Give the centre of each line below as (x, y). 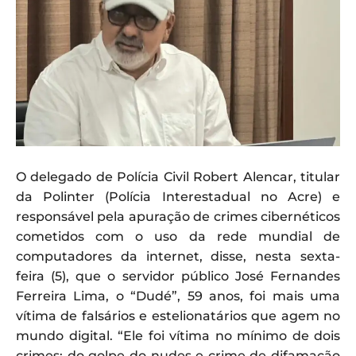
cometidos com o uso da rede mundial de (178, 236)
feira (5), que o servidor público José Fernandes (178, 276)
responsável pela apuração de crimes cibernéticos (178, 216)
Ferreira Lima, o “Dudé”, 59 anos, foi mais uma (178, 296)
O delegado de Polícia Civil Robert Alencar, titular (178, 176)
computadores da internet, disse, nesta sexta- (178, 256)
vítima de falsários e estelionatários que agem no (178, 315)
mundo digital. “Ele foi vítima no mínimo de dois (178, 335)
